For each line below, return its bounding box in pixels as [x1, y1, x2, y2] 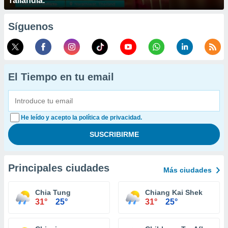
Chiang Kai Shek [145, 188, 203, 196]
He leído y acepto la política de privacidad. [21, 114, 142, 121]
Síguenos [8, 21, 53, 32]
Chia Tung [35, 188, 71, 196]
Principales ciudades [8, 162, 109, 174]
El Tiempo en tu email [8, 71, 114, 82]
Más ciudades [163, 166, 212, 174]
